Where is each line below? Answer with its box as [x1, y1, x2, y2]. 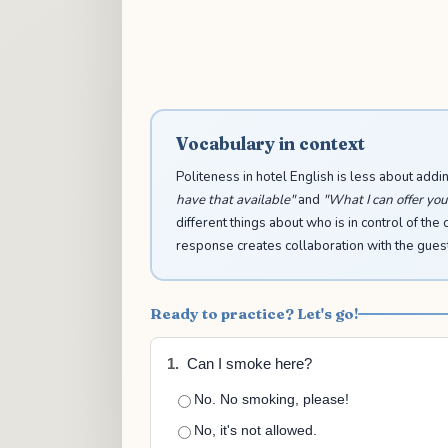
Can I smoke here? [183, 356, 312, 372]
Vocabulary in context [175, 132, 365, 154]
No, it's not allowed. [194, 422, 317, 438]
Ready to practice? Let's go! [150, 305, 358, 323]
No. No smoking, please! [194, 391, 349, 407]
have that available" [175, 190, 295, 209]
